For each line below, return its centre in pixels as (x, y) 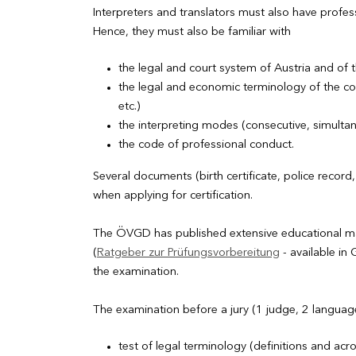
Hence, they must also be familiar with (192, 31)
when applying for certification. (173, 195)
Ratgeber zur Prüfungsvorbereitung (188, 252)
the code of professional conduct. (206, 144)
